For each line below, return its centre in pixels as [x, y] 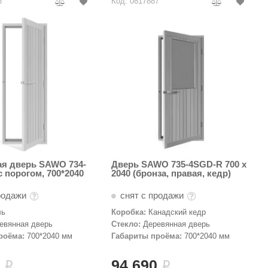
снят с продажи [152, 195]
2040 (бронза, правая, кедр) [171, 173]
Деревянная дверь [176, 224]
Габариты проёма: [146, 236]
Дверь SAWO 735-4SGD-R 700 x [179, 164]
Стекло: [126, 224]
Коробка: [128, 212]
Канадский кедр [177, 212]
